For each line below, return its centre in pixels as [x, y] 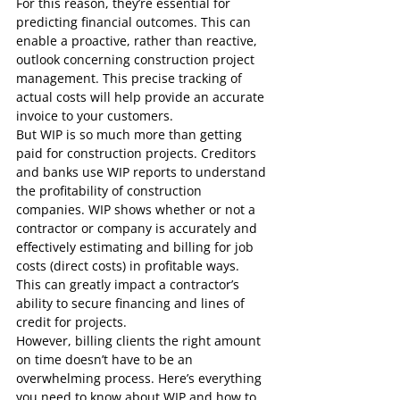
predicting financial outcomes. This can [135, 22]
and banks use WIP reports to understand [143, 172]
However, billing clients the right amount [140, 341]
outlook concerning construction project [137, 59]
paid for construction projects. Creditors [138, 153]
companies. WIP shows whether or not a [137, 209]
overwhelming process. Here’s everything [141, 378]
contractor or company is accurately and [138, 228]
